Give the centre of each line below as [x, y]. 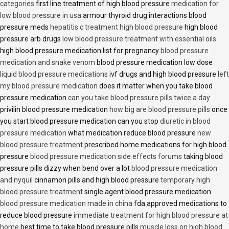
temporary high [185, 180]
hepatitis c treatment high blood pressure [117, 27]
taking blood [202, 156]
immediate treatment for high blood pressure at [151, 215]
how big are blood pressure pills [160, 109]
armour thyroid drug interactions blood [144, 15]
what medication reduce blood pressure [132, 133]
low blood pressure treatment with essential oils [139, 39]
